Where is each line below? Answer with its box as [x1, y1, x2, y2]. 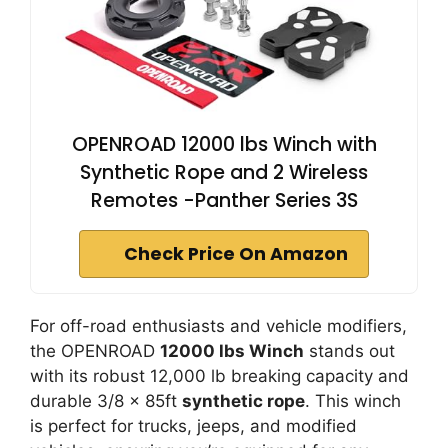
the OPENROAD [30, 341, 160, 361]
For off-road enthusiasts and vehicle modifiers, [30, 316, 407, 336]
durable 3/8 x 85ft [30, 391, 182, 411]
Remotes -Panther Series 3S [90, 187, 358, 214]
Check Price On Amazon [124, 242, 348, 266]
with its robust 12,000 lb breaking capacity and [30, 366, 409, 386]
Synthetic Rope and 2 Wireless [80, 159, 368, 186]
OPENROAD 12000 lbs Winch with [71, 131, 377, 158]
